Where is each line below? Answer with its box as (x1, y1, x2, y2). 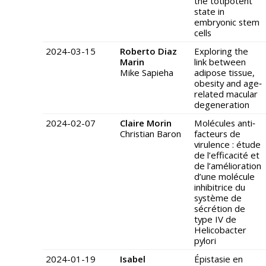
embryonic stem (194, 16, 259, 28)
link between (194, 56, 246, 68)
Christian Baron (120, 128, 181, 140)
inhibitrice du (194, 181, 245, 194)
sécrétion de (194, 202, 245, 215)
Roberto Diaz (120, 45, 177, 58)
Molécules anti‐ (194, 117, 255, 129)
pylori (194, 235, 216, 247)
